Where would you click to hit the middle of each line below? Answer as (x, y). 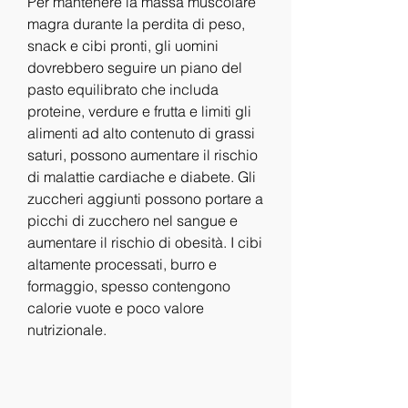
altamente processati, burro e (122, 264)
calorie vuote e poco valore (116, 307)
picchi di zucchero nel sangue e (133, 220)
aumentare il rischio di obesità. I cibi (145, 242)
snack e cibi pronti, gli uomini (123, 45)
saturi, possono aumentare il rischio (143, 154)
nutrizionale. (67, 329)
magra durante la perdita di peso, (136, 23)
